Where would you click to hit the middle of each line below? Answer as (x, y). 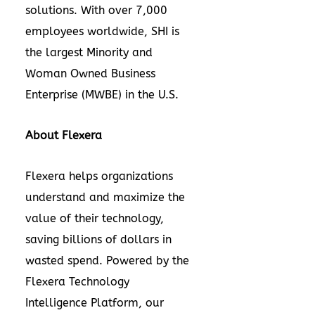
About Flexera (64, 136)
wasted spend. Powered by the (107, 261)
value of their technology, (95, 219)
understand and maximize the (105, 198)
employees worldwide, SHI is (102, 32)
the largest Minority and (89, 53)
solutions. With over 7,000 (96, 11)
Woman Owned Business (90, 74)
